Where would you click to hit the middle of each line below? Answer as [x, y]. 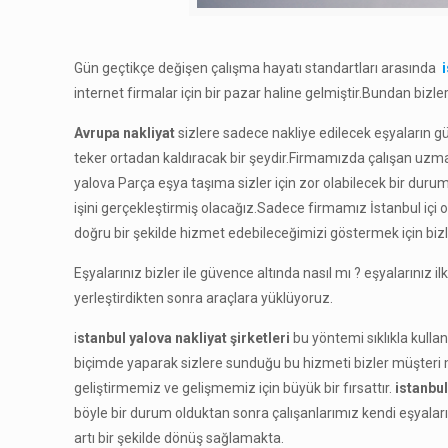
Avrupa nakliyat [125, 133]
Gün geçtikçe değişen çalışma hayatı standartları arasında [255, 68]
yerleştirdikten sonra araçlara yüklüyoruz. [204, 298]
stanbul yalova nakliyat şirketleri [184, 338]
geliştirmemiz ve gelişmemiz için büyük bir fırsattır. [235, 388]
